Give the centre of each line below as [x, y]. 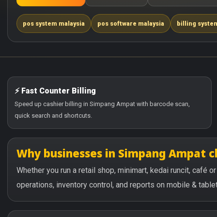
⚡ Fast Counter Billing [55, 91]
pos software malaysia [131, 23]
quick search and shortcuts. [53, 116]
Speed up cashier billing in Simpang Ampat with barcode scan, [102, 104]
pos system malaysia [54, 23]
